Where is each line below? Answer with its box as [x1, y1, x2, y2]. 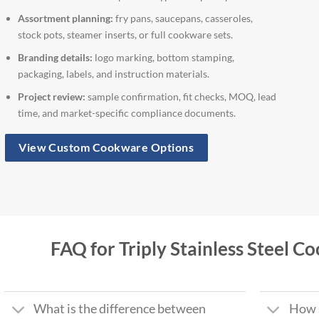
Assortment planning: [18, 12, 114, 25]
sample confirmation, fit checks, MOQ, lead [85, 90, 277, 103]
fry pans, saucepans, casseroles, [113, 12, 253, 25]
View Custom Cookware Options [19, 141, 194, 155]
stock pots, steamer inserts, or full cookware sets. [18, 28, 234, 41]
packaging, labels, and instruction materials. [18, 67, 210, 80]
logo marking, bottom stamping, [93, 51, 235, 63]
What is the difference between [33, 301, 206, 317]
